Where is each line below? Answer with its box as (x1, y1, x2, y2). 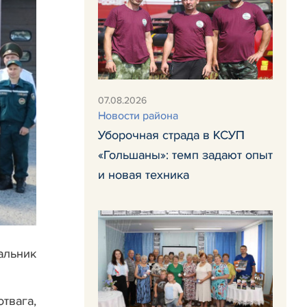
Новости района (98, 109, 178, 123)
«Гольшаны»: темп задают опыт (98, 147, 273, 163)
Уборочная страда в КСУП (98, 127, 245, 143)
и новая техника (98, 167, 189, 183)
